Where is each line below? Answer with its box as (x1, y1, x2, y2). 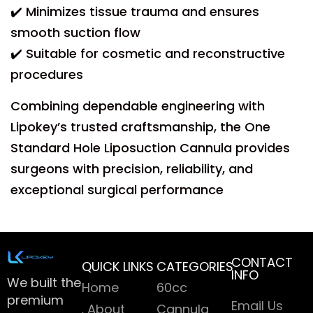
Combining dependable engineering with (10, 97, 265, 115)
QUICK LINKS (82, 258, 154, 275)
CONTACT (231, 254, 293, 271)
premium (7, 291, 64, 309)
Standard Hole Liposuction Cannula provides (10, 139, 290, 156)
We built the (7, 274, 81, 291)
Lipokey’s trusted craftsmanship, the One (10, 118, 270, 136)
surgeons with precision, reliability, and (10, 160, 253, 177)
